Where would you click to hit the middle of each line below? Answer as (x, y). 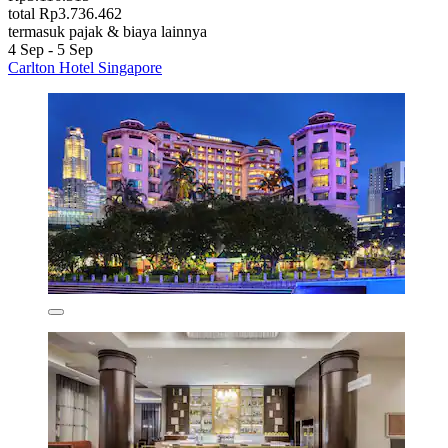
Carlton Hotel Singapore (85, 68)
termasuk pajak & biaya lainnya (107, 32)
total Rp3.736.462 (65, 14)
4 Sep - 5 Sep (50, 50)
